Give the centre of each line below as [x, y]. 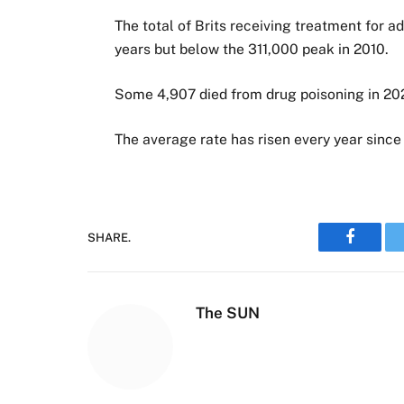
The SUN [228, 313]
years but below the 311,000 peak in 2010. [252, 49]
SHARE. [109, 237]
